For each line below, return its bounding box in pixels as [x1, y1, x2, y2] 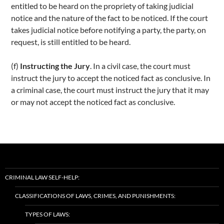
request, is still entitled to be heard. [11, 37, 131, 46]
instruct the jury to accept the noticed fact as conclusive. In [11, 73, 211, 82]
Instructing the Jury [20, 61, 90, 70]
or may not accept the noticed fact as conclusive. [11, 97, 175, 106]
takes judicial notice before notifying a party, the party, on [11, 25, 206, 34]
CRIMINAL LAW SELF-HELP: [5, 173, 79, 181]
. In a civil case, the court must [90, 61, 191, 70]
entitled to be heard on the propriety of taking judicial [11, 1, 194, 10]
